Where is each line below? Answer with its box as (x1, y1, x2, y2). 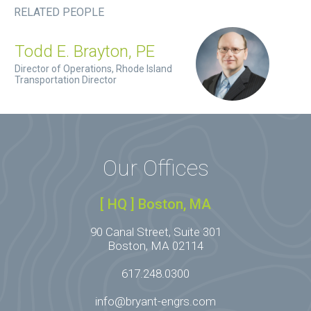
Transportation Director (15, 74, 117, 85)
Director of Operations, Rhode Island (15, 62, 172, 74)
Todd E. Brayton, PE (15, 41, 155, 61)
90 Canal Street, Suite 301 (90, 224, 221, 239)
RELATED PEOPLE (14, 5, 104, 19)
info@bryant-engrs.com (95, 294, 216, 308)
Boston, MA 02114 (108, 238, 203, 253)
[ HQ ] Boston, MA (100, 195, 211, 212)
